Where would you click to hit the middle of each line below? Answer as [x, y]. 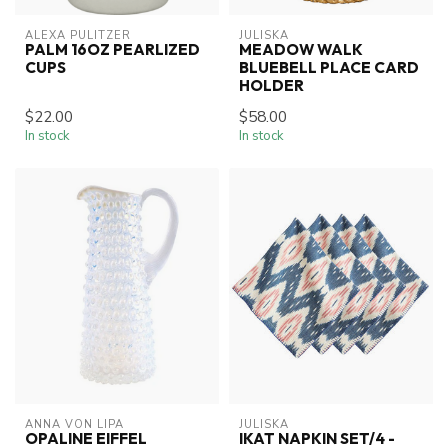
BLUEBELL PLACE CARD [329, 68]
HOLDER [271, 86]
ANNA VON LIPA [74, 424]
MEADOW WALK [301, 50]
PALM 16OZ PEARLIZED [112, 50]
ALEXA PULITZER [78, 36]
